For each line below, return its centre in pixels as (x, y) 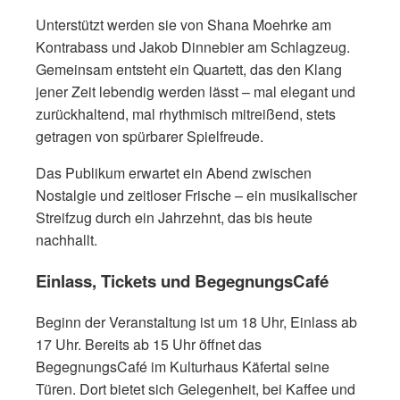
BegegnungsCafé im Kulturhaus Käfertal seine (183, 366)
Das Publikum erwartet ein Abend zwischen (174, 173)
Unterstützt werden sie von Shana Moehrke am (183, 25)
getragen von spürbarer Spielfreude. (150, 137)
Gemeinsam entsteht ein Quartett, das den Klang (189, 70)
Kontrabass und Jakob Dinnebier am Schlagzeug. (193, 47)
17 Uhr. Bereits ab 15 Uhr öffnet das (149, 344)
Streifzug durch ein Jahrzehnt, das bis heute (174, 218)
